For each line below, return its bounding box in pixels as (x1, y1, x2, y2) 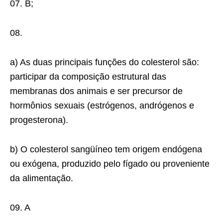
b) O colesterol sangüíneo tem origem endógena (10, 144, 202, 154)
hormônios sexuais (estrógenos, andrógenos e (10, 101, 194, 111)
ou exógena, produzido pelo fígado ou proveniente (10, 159, 210, 169)
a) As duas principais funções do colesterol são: (10, 57, 199, 67)
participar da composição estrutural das (10, 72, 166, 82)
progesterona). (10, 115, 68, 125)
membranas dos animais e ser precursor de (10, 86, 183, 96)
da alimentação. (10, 173, 73, 183)
